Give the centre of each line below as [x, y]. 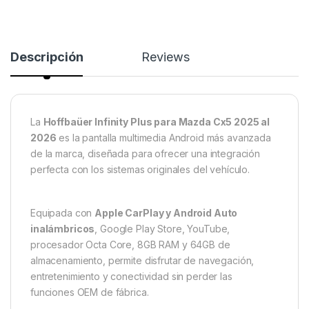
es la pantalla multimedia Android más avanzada [163, 138]
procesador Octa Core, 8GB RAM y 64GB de [130, 245]
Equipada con [63, 213]
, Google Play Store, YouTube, [162, 229]
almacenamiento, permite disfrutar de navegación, [142, 261]
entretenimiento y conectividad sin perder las [131, 277]
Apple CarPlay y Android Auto [166, 213]
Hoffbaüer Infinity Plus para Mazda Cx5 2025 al [157, 122]
